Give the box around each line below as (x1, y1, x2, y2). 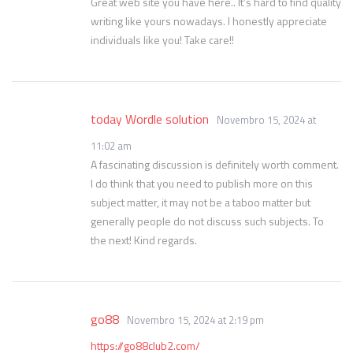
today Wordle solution (91, 110, 209, 128)
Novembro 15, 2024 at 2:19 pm (127, 312, 264, 328)
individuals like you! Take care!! (91, 32, 234, 48)
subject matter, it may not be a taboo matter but (91, 194, 310, 210)
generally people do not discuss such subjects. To (91, 213, 324, 229)
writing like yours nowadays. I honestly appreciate (91, 13, 327, 29)
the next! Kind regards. (91, 232, 197, 248)
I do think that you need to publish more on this (91, 175, 313, 191)
